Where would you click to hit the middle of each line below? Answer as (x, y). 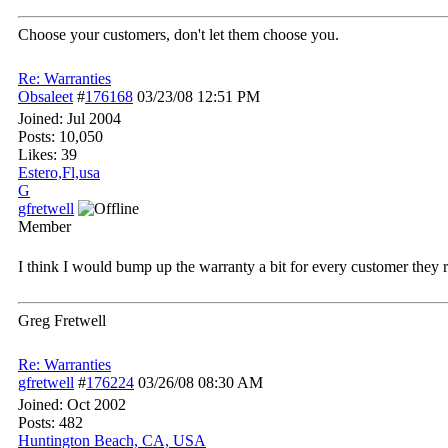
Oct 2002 (96, 404)
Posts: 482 (50, 422)
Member (44, 226)
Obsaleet (45, 96)
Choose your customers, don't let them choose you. (178, 34)
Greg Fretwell (62, 320)
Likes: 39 (47, 154)
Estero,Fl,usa (59, 172)
